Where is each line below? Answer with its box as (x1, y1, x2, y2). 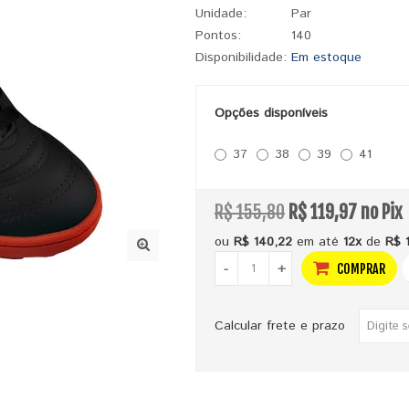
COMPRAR (333, 261, 385, 277)
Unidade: (194, 5, 246, 23)
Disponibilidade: (194, 48, 287, 67)
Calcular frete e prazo (214, 316, 359, 335)
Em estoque (290, 48, 362, 67)
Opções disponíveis (214, 104, 328, 122)
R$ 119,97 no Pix (288, 201, 403, 224)
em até (291, 233, 343, 251)
